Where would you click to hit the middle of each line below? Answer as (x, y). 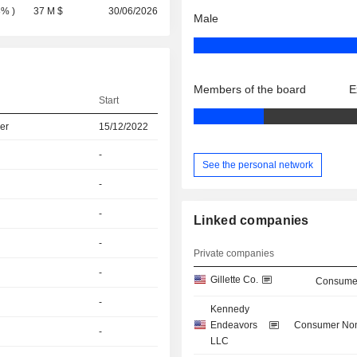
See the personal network (258, 165)
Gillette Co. (235, 280)
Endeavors (234, 326)
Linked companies (251, 221)
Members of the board (250, 90)
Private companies (234, 254)
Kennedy (230, 310)
